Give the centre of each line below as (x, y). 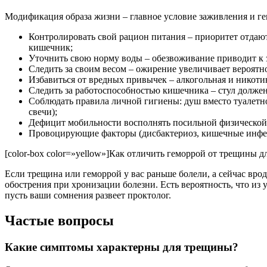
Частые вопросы (59, 220)
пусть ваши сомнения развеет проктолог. (88, 195)
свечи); (43, 111)
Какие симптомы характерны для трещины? (122, 247)
